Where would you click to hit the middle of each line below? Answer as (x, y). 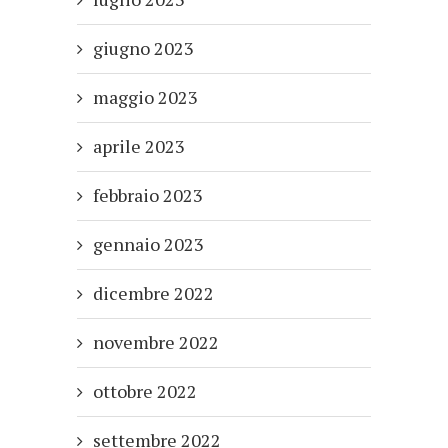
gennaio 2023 (148, 243)
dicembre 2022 (153, 292)
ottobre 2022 (145, 390)
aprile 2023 (139, 145)
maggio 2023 (145, 96)
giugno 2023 (143, 47)
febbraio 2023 (148, 194)
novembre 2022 (156, 341)
